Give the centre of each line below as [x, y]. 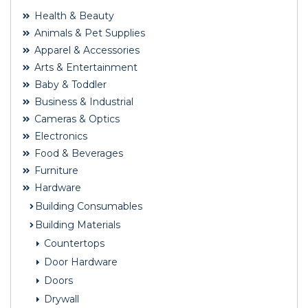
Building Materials [78, 225]
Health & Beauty [73, 16]
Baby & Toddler [69, 85]
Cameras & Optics [76, 119]
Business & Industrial [82, 102]
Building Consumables [89, 207]
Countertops [73, 244]
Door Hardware [79, 262]
